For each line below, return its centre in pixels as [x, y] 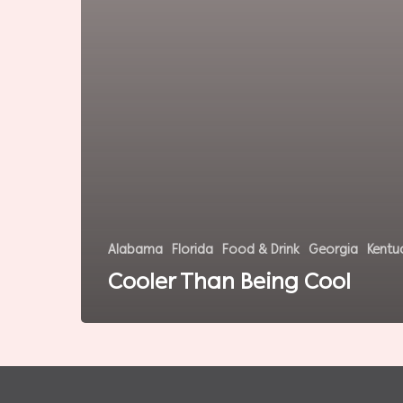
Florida [193, 249]
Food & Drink [261, 249]
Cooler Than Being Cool [229, 281]
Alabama [135, 249]
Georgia [333, 249]
